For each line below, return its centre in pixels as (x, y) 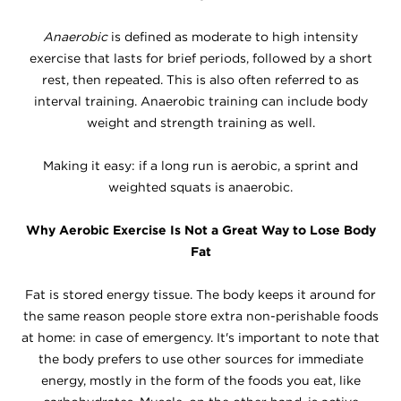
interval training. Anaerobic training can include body (200, 101)
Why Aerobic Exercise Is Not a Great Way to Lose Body (200, 230)
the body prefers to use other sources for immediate (200, 359)
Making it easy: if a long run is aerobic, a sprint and (200, 166)
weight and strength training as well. (200, 123)
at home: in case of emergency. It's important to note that (200, 337)
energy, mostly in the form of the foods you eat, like (200, 380)
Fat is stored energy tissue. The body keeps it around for (200, 294)
